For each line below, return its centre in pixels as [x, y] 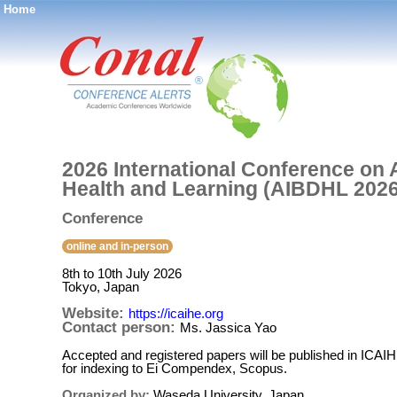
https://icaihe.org [176, 313]
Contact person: [121, 327]
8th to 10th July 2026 [122, 273]
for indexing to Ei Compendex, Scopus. [175, 368]
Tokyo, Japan [101, 287]
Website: [95, 313]
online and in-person [117, 246]
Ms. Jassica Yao [228, 327]
